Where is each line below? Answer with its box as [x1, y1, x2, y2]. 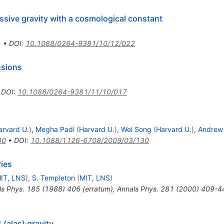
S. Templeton [31, 173, 75, 182]
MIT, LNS [79, 173, 110, 182]
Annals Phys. [116, 184, 158, 193]
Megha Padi [35, 124, 74, 133]
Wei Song [120, 124, 151, 133]
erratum [84, 184, 110, 193]
